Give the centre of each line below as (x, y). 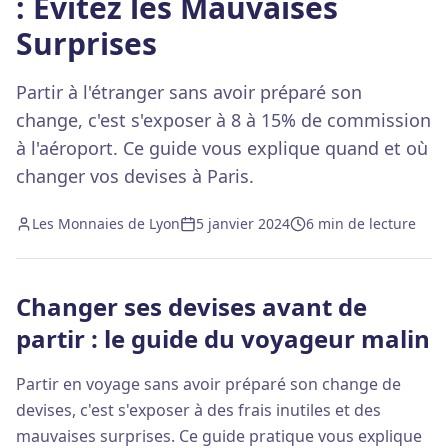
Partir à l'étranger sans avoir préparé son (189, 92)
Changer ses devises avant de (191, 306)
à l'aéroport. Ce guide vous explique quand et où (222, 148)
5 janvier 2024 (243, 223)
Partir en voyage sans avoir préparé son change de (208, 384)
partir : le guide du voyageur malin (223, 338)
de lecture (380, 223)
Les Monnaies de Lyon (106, 223)
